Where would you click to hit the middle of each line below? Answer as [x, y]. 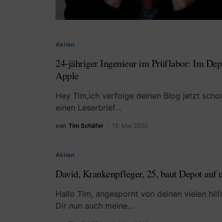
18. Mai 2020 [130, 126]
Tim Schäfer [86, 126]
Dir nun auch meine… [95, 206]
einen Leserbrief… [88, 108]
